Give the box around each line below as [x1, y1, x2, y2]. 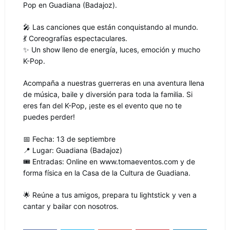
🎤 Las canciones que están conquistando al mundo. [23, 23, 198, 31]
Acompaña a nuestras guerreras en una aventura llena [23, 79, 204, 87]
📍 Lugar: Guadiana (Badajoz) [23, 146, 122, 155]
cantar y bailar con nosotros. [23, 202, 119, 210]
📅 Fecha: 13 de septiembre [23, 135, 116, 143]
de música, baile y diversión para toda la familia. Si [23, 90, 193, 99]
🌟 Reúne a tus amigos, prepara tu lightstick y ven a [23, 190, 197, 199]
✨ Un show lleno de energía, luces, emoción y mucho [23, 45, 200, 54]
